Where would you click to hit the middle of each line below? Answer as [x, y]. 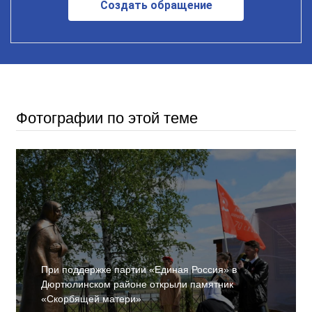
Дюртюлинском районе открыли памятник [137, 284]
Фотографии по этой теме [107, 118]
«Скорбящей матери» [91, 299]
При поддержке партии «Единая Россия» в [139, 270]
